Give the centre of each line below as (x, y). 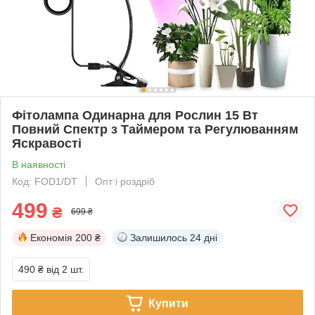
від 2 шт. (65, 269)
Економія (51, 237)
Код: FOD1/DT (45, 181)
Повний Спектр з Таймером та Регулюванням (155, 129)
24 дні (204, 237)
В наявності (39, 164)
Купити (168, 303)
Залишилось (159, 237)
